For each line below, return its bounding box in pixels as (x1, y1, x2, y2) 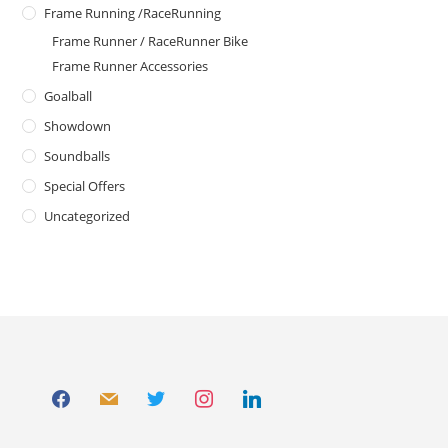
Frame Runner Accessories (52, 57, 209, 76)
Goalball (44, 87, 93, 106)
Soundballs (44, 147, 111, 166)
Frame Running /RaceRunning (44, 4, 222, 23)
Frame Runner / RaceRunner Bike (52, 32, 249, 51)
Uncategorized (44, 207, 131, 226)
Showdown (44, 117, 112, 136)
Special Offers (44, 177, 126, 196)
